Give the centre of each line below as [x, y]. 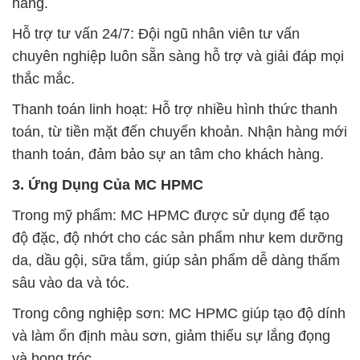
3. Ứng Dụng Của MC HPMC [108, 184]
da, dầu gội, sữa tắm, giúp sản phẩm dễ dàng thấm [176, 260]
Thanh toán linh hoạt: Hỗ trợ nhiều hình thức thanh [175, 109]
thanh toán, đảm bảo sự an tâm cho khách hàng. [168, 154]
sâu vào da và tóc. [71, 282]
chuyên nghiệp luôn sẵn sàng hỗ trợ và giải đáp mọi [178, 56]
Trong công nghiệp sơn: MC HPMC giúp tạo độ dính [179, 313]
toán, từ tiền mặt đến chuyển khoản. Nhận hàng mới [180, 131]
